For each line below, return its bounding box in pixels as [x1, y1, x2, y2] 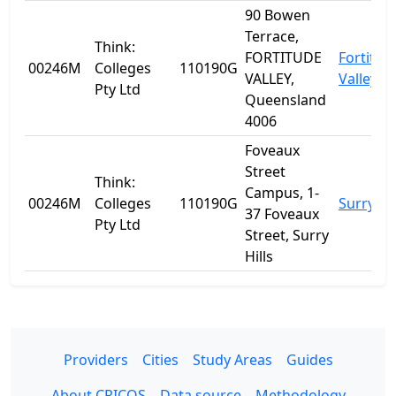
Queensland [245, 90, 326, 110]
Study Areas [192, 350, 272, 369]
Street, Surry [245, 225, 329, 245]
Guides [286, 350, 333, 369]
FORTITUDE [245, 48, 322, 67]
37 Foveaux [245, 204, 319, 224]
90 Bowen [245, 5, 310, 25]
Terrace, [245, 27, 299, 46]
